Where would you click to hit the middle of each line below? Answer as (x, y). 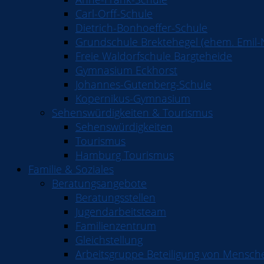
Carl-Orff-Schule (114, 14)
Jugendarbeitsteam (121, 212)
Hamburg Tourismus (125, 155)
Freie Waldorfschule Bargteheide (154, 56)
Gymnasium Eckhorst (126, 70)
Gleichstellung (109, 240)
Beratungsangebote (99, 183)
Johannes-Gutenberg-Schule (143, 84)
